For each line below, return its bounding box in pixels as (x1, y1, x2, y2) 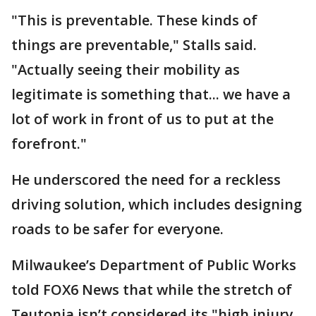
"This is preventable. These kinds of (11, 10, 257, 30)
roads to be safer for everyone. (11, 219, 224, 238)
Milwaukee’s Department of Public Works (11, 255, 296, 274)
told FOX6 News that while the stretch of (11, 279, 292, 299)
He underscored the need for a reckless (11, 169, 281, 189)
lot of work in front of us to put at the (11, 109, 274, 128)
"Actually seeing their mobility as (11, 59, 240, 79)
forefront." (11, 133, 87, 153)
